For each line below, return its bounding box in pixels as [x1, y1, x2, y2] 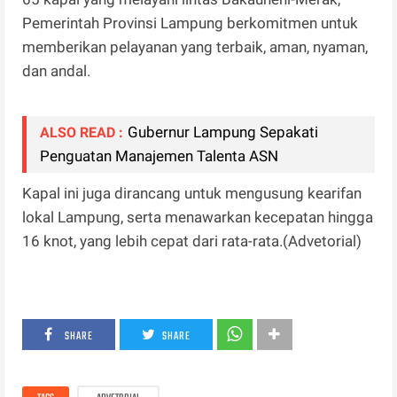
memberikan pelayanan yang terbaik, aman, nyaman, [22, 38, 369, 57]
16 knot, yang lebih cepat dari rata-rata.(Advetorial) [22, 232, 366, 251]
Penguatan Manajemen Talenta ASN [40, 147, 279, 166]
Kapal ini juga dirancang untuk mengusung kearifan [22, 184, 362, 203]
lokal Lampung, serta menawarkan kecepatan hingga [22, 208, 374, 227]
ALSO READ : [40, 124, 124, 142]
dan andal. [22, 62, 91, 81]
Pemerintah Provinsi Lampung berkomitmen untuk [22, 14, 359, 33]
